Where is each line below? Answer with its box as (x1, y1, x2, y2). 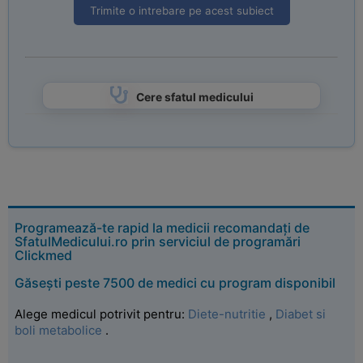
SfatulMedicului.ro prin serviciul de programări (15, 233, 301, 250)
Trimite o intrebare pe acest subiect (89, 4, 274, 17)
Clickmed (15, 247, 72, 263)
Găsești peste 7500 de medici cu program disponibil (15, 275, 335, 291)
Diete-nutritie (188, 306, 266, 322)
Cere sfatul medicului (135, 91, 254, 104)
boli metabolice (15, 322, 102, 338)
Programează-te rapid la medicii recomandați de (15, 220, 310, 236)
